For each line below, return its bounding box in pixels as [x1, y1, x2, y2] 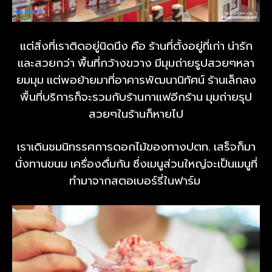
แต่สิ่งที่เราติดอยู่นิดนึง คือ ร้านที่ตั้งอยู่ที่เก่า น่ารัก [19, 38, 253, 55]
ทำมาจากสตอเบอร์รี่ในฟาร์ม [69, 172, 203, 189]
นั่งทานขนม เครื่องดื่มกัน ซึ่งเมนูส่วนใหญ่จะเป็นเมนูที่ [15, 155, 257, 172]
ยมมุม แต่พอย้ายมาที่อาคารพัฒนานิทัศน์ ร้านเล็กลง [16, 72, 256, 89]
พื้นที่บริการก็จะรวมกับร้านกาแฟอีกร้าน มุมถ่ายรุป [20, 89, 252, 106]
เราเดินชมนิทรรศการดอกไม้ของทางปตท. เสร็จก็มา [16, 138, 256, 155]
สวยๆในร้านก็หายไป [89, 106, 183, 123]
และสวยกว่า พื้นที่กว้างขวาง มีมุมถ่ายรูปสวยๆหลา [18, 55, 254, 72]
